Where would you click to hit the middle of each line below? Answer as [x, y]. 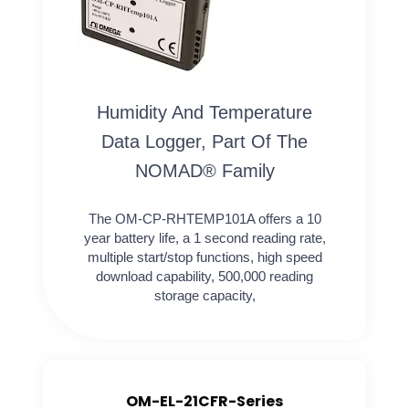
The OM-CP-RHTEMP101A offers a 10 [204, 219]
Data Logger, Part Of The [204, 142]
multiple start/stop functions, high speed [204, 257]
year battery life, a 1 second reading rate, [204, 238]
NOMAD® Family [204, 171]
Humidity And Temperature [204, 113]
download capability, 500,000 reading [204, 277]
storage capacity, [204, 296]
